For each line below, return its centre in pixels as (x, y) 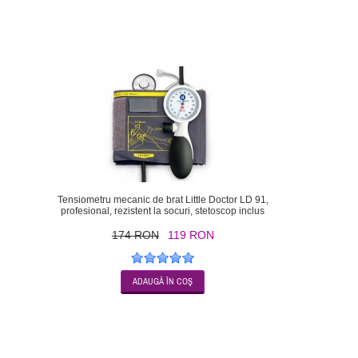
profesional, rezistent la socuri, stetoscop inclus (163, 211)
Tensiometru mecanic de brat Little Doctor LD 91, (163, 200)
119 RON (191, 235)
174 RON (135, 235)
